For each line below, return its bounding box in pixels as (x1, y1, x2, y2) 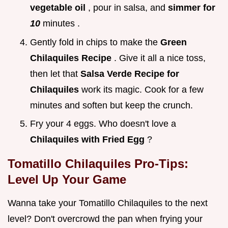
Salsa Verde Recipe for (80, 68, 179, 79)
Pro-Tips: (134, 157, 188, 171)
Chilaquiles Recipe (30, 52, 114, 63)
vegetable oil (30, 3, 88, 13)
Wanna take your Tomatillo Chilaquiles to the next (8, 198, 208, 209)
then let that (30, 68, 80, 79)
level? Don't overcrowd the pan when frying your (8, 214, 203, 224)
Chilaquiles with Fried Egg (30, 134, 147, 145)
